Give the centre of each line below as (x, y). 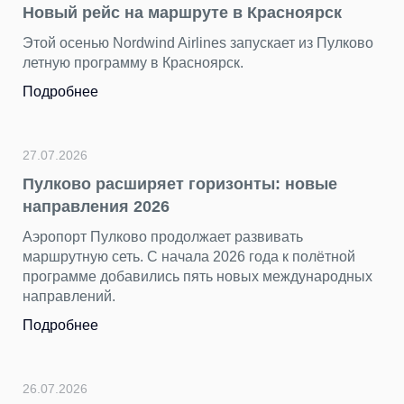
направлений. (71, 296)
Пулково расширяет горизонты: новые (180, 184)
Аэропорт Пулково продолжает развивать (163, 237)
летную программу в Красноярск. (133, 63)
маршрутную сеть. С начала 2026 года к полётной (189, 257)
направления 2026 (96, 207)
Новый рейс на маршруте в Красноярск (182, 13)
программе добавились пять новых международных (197, 276)
